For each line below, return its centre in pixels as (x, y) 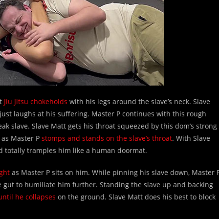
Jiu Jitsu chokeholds (36, 101)
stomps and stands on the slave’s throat (107, 138)
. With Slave (191, 138)
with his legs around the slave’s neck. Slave (139, 101)
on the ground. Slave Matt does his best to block (136, 197)
